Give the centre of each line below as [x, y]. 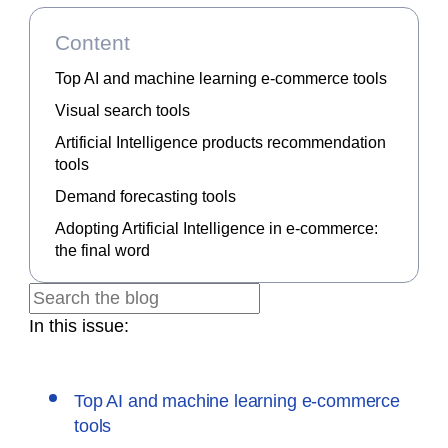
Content [92, 42]
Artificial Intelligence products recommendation [220, 142]
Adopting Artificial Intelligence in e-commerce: [216, 228]
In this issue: [79, 326]
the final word [104, 250]
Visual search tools [122, 110]
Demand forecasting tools [145, 196]
